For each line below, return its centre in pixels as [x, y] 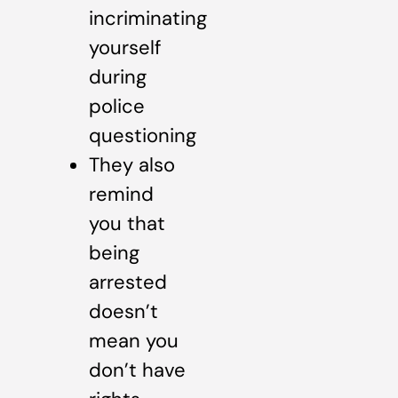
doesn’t [123, 312]
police [117, 107]
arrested [128, 283]
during [118, 77]
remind [121, 195]
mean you [134, 341]
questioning [143, 136]
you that [127, 224]
